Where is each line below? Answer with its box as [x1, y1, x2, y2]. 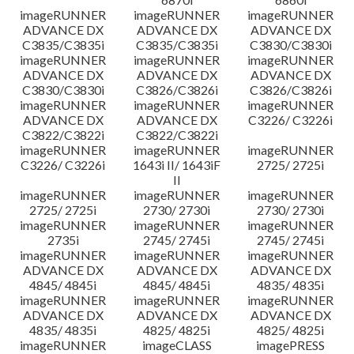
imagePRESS [256, 337, 326, 352]
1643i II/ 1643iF [133, 157, 221, 172]
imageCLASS [141, 337, 212, 352]
